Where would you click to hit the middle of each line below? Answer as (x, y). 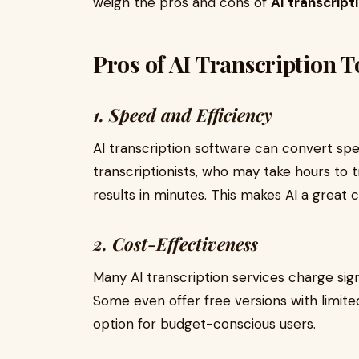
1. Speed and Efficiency (183, 115)
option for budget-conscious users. (204, 324)
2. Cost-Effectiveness (175, 244)
